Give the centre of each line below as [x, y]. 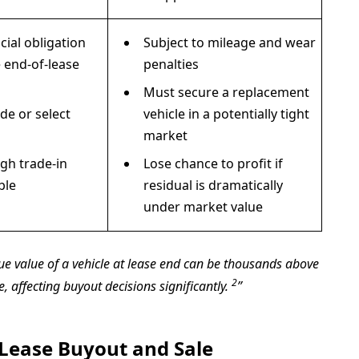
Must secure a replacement [227, 93]
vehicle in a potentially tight [227, 114]
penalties [171, 65]
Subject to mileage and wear [230, 43]
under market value [204, 207]
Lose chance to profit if [214, 164]
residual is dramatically [214, 186]
